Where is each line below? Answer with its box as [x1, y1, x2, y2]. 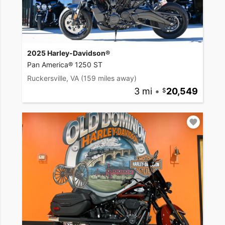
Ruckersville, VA [27, 73, 79, 82]
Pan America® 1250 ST [27, 60, 102, 69]
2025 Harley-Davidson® [27, 48, 110, 57]
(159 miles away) [81, 73, 137, 82]
